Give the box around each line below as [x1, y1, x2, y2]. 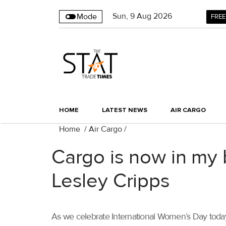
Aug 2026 [137, 11, 172, 21]
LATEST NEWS [102, 106, 147, 115]
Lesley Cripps [51, 169, 170, 194]
